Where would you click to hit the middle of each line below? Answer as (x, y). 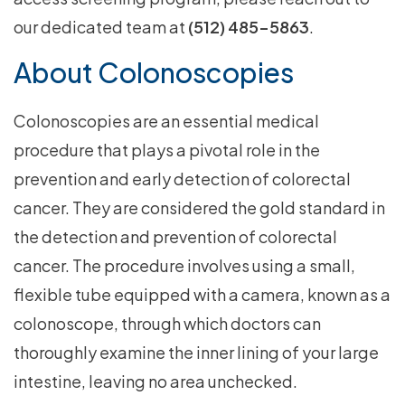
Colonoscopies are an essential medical (166, 121)
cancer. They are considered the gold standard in (199, 208)
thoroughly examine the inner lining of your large (196, 353)
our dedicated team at (99, 27)
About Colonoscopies (154, 73)
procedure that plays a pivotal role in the (167, 150)
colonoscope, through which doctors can (167, 324)
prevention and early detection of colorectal (182, 179)
